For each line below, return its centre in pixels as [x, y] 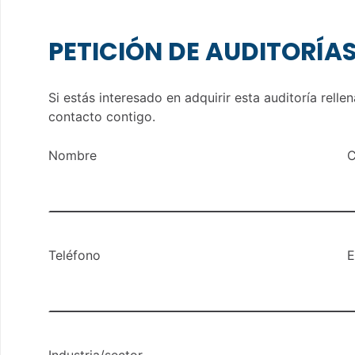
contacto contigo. [102, 116]
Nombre [73, 156]
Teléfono [75, 256]
